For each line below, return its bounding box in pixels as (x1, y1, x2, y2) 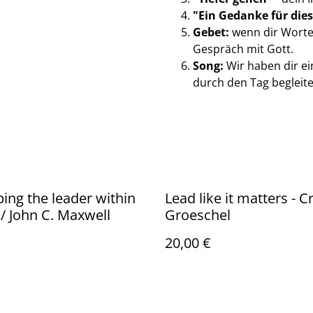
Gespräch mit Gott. (193, 41, 293, 57)
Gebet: (193, 24, 229, 40)
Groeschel (165, 205, 231, 224)
